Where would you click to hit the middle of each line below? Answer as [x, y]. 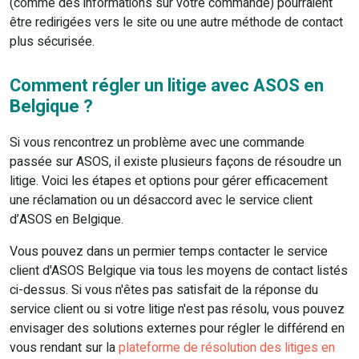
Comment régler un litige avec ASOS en [167, 86]
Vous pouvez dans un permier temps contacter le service [169, 252]
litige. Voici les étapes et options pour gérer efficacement [169, 182]
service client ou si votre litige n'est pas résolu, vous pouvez [177, 310]
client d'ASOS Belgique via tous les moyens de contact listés [179, 271]
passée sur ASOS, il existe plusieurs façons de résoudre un [175, 162]
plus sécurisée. [52, 42]
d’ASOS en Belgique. [67, 220]
